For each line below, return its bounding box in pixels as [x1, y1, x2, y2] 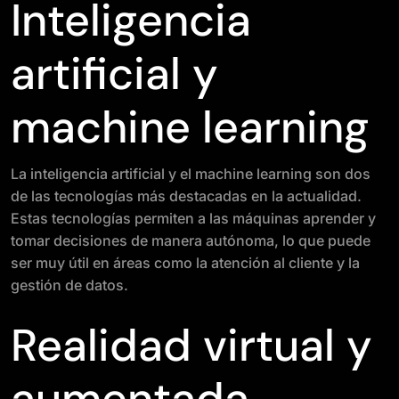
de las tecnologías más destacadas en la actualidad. [11, 187, 362, 205]
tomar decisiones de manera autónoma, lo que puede [11, 232, 370, 249]
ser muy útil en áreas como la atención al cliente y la [11, 254, 360, 272]
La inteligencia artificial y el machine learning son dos [11, 165, 370, 183]
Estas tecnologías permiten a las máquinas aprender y [11, 209, 376, 227]
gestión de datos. [11, 276, 128, 294]
